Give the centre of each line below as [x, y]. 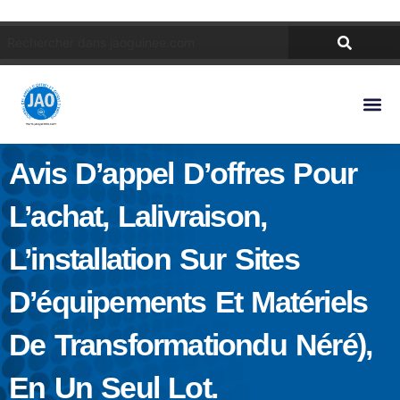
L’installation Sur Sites [154, 259]
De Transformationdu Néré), [191, 345]
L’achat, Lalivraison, [138, 217]
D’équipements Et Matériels [188, 302]
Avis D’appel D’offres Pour [183, 174]
